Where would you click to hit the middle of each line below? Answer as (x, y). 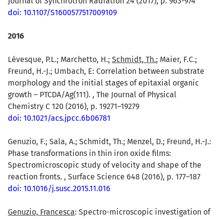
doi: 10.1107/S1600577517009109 (62, 12)
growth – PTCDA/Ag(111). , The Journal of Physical (92, 94)
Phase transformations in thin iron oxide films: (89, 153)
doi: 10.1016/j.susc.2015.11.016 (59, 188)
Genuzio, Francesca (41, 212)
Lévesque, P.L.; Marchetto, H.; (60, 59)
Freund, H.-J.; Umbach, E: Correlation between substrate (106, 71)
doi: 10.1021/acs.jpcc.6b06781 (59, 118)
